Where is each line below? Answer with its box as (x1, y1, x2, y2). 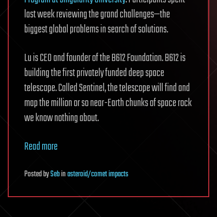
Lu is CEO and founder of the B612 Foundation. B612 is (24, 49, 186, 66)
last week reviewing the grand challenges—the (24, 6, 170, 23)
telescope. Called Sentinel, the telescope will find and (24, 79, 190, 96)
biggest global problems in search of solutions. (24, 21, 168, 38)
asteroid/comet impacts (67, 168, 128, 181)
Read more (24, 138, 58, 155)
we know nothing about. (24, 109, 99, 126)
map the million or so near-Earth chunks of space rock (24, 94, 192, 111)
